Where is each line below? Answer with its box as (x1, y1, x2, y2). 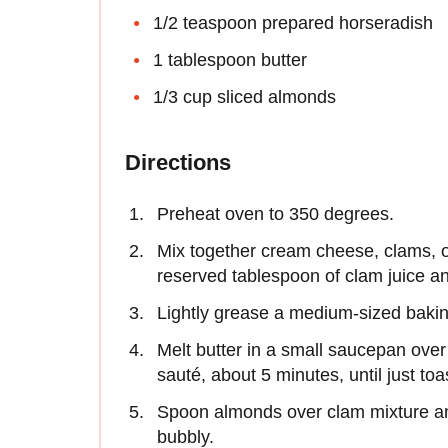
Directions (125, 150, 231, 176)
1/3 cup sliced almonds (153, 87, 336, 108)
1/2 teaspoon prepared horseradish (153, 13, 433, 34)
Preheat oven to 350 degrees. (157, 204, 394, 225)
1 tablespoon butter (153, 50, 307, 71)
